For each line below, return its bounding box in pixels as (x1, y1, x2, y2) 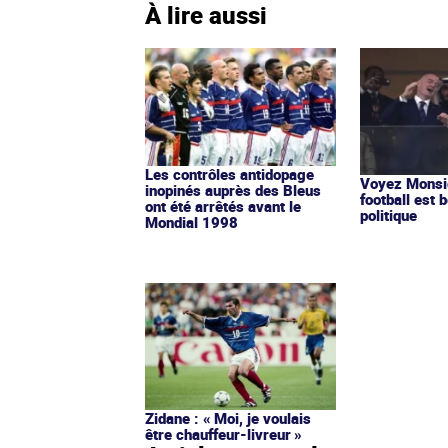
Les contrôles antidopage (145, 163, 314, 184)
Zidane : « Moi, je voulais (145, 408, 311, 429)
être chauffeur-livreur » (145, 424, 302, 445)
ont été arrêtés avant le (145, 195, 301, 216)
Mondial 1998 (145, 211, 238, 232)
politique (360, 204, 418, 225)
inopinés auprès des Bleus (145, 179, 321, 200)
